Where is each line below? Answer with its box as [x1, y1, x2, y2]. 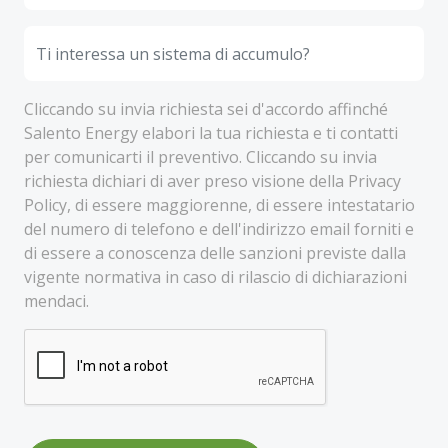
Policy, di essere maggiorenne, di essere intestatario [24, 194, 415, 216]
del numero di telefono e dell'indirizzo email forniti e [24, 218, 414, 240]
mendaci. [24, 290, 89, 312]
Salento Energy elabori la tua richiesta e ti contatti [24, 122, 398, 144]
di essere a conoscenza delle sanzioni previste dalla [24, 242, 406, 264]
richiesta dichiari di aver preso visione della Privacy [24, 170, 401, 192]
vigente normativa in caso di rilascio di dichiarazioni [24, 266, 407, 288]
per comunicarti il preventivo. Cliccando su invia [24, 146, 377, 168]
